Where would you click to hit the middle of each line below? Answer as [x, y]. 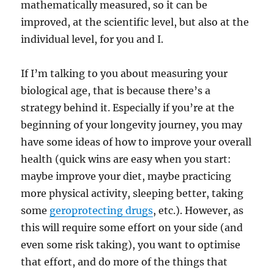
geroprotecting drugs [102, 210]
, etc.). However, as [198, 210]
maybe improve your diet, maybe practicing [126, 176]
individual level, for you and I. [92, 39]
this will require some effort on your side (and [132, 228]
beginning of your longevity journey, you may [132, 125]
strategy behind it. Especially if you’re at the [128, 108]
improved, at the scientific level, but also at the [135, 22]
